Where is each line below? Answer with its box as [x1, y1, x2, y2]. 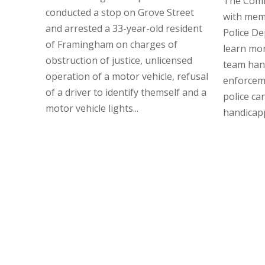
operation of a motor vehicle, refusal [46, 69, 209, 83]
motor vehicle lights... [46, 101, 139, 115]
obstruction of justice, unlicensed [46, 53, 193, 67]
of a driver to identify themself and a [46, 85, 207, 99]
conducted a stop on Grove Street [46, 5, 195, 19]
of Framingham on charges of [46, 37, 178, 51]
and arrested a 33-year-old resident [46, 21, 203, 35]
